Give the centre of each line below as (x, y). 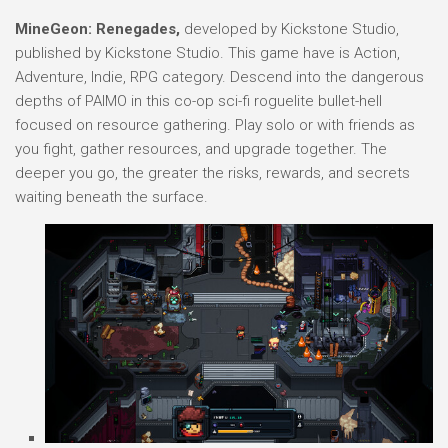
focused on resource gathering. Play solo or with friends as (215, 125)
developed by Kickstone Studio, (289, 29)
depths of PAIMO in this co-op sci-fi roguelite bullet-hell (198, 101)
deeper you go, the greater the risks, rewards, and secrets (212, 173)
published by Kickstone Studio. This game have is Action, (207, 53)
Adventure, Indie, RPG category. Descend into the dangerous (219, 77)
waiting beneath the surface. (111, 197)
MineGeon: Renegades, (97, 29)
